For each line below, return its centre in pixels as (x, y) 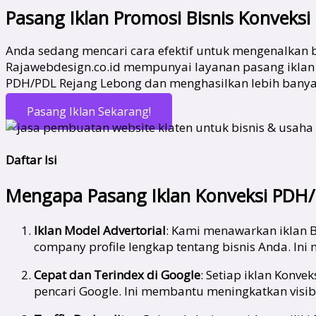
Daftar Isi (31, 159)
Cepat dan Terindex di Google (117, 275)
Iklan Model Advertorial (100, 231)
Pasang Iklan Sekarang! (89, 111)
